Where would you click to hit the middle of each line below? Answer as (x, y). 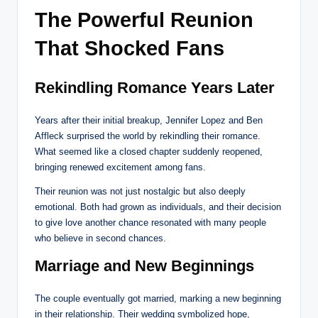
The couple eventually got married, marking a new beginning (158, 299)
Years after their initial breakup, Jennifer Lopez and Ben (149, 121)
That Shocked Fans (130, 49)
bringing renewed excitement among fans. (120, 168)
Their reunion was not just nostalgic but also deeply (140, 192)
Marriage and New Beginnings (144, 266)
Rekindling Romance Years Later (155, 88)
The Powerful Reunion (144, 20)
